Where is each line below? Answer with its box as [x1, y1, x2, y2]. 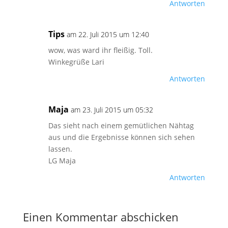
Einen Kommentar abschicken [22, 209, 179, 224]
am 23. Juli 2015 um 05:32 [70, 105, 153, 115]
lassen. [48, 144, 72, 154]
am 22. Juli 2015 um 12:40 [66, 30, 149, 39]
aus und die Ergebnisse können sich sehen [48, 132, 195, 142]
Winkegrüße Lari [48, 57, 104, 67]
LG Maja [48, 156, 76, 165]
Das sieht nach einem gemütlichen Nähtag [48, 121, 194, 130]
